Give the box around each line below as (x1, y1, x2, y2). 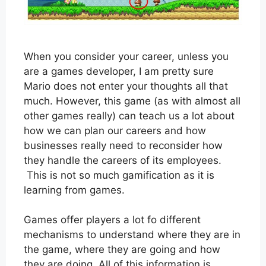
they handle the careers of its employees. (24, 154, 221, 166)
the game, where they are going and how (24, 243, 220, 256)
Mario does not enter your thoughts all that (24, 80, 228, 92)
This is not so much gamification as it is (24, 169, 214, 181)
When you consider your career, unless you (24, 50, 229, 62)
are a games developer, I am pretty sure (24, 65, 214, 77)
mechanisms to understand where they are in (24, 229, 240, 241)
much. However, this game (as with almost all (24, 94, 240, 107)
